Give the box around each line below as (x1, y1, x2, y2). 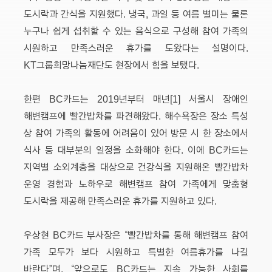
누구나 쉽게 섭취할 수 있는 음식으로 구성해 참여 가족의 (24, 24, 248, 36)
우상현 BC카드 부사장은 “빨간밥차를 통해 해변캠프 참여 (24, 228, 248, 240)
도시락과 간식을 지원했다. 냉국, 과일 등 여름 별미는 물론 (24, 7, 248, 19)
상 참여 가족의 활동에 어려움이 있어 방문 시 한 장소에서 (24, 126, 248, 138)
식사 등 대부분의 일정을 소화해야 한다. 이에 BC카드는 (24, 143, 248, 155)
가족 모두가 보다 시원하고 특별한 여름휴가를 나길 (24, 245, 248, 257)
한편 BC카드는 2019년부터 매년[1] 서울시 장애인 (24, 92, 248, 104)
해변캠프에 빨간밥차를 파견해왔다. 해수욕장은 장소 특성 (24, 109, 248, 121)
